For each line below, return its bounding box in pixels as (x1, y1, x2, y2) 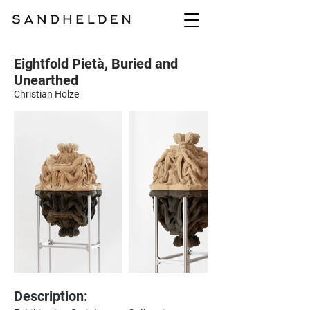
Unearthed (14, 72, 78, 89)
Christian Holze (14, 89, 79, 100)
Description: (14, 288, 88, 304)
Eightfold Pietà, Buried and (14, 55, 178, 72)
